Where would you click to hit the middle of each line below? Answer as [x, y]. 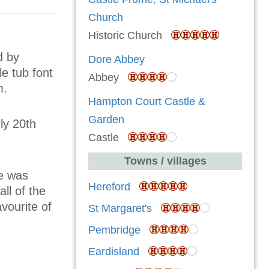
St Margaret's [120, 209]
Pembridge [114, 230]
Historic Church [130, 36]
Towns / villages [165, 161]
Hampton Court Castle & [147, 102]
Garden [106, 120]
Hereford [109, 187]
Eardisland [114, 252]
